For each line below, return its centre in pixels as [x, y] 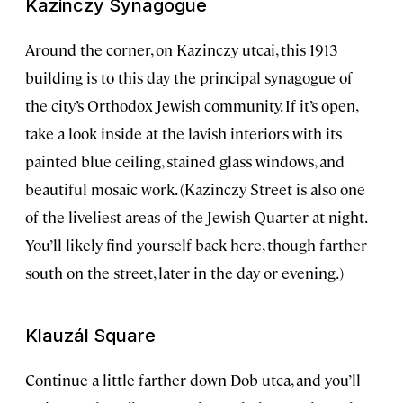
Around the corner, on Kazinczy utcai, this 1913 [182, 50]
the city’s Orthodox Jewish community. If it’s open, [191, 106]
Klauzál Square [90, 336]
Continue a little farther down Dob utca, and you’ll [193, 380]
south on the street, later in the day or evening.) [184, 273]
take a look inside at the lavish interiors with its [184, 134]
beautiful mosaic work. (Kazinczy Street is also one [195, 189]
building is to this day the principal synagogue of [189, 78]
